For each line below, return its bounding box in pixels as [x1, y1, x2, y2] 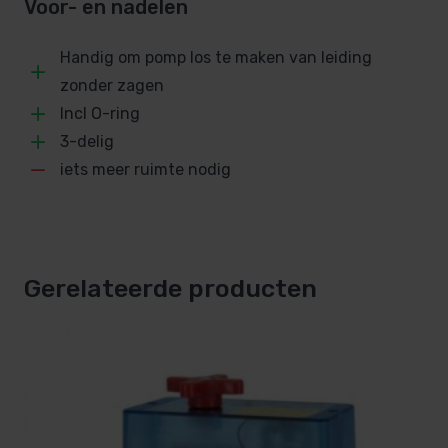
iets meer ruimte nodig [60, 160, 231, 180]
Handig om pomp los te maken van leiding [60, 48, 372, 68]
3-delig [60, 132, 114, 152]
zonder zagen [60, 76, 164, 96]
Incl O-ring [60, 104, 140, 124]
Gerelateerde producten [24, 273, 317, 304]
